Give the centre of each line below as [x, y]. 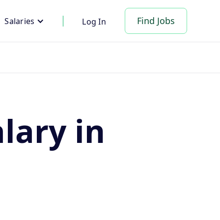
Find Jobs [156, 21]
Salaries [20, 21]
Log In [94, 21]
